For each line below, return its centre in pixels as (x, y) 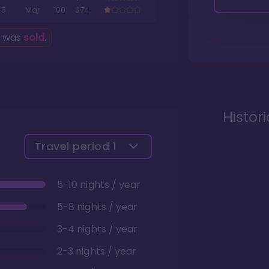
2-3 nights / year (97, 251)
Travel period (74, 146)
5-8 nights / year (98, 207)
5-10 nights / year (99, 184)
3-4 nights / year (98, 229)
